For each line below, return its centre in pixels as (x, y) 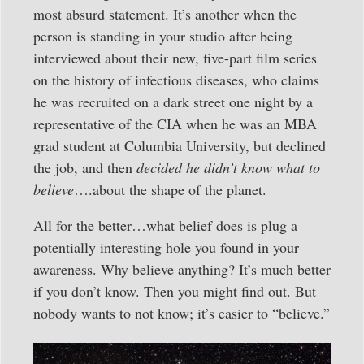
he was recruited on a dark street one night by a (173, 102)
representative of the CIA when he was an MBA (175, 124)
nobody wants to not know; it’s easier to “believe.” (182, 312)
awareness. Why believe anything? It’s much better (182, 269)
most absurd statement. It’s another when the (165, 14)
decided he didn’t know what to (228, 168)
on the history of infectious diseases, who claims (176, 80)
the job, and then (85, 168)
